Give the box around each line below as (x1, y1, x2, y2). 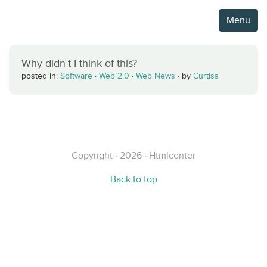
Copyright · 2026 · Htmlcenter (72, 150, 195, 160)
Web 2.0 (99, 72, 129, 80)
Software (60, 72, 92, 80)
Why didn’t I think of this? (21, 57, 137, 69)
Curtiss (193, 72, 219, 80)
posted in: (21, 72, 60, 80)
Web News (136, 72, 175, 80)
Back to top (110, 174, 157, 184)
